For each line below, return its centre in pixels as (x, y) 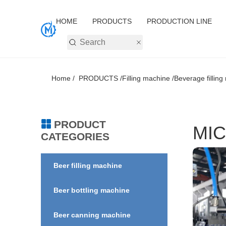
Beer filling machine (88, 165)
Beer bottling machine (91, 190)
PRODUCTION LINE (180, 21)
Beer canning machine (92, 215)
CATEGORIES (75, 136)
